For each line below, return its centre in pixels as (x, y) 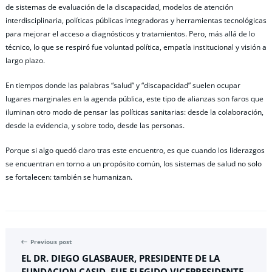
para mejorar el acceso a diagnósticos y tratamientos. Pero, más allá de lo (130, 34)
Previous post (51, 242)
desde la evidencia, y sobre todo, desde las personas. (95, 126)
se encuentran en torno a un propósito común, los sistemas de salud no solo (134, 164)
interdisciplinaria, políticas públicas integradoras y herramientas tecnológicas (136, 21)
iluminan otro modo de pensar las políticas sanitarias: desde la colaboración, (134, 112)
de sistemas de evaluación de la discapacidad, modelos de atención (119, 7)
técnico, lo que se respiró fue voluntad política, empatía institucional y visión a (136, 47)
